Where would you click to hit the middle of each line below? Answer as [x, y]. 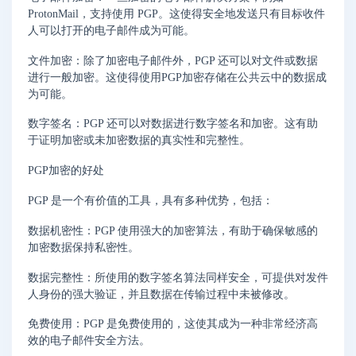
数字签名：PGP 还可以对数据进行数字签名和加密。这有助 [173, 124]
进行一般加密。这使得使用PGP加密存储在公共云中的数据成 [177, 77]
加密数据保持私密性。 [83, 247]
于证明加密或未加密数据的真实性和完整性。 [139, 141]
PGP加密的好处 [66, 171]
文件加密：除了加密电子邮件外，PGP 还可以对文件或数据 [173, 60]
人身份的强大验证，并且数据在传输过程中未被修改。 [161, 294]
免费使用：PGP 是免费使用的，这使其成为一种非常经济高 [173, 324]
